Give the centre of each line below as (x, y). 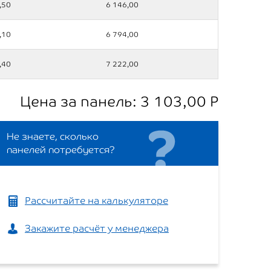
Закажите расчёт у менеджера (97, 228)
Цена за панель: (80, 101)
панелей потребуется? (61, 150)
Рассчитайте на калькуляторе (96, 201)
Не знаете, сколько (53, 136)
